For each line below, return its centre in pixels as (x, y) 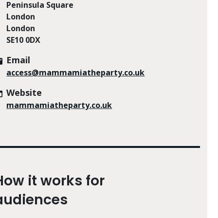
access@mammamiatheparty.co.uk (76, 73)
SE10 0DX (24, 40)
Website (24, 92)
